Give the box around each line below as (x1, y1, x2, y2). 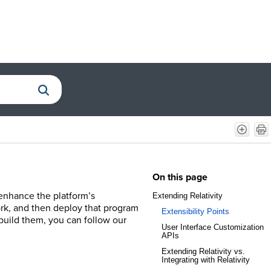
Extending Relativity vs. (161, 246, 245, 256)
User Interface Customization (161, 222, 264, 232)
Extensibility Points (161, 206, 229, 216)
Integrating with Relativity (161, 255, 250, 264)
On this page (152, 169, 207, 184)
